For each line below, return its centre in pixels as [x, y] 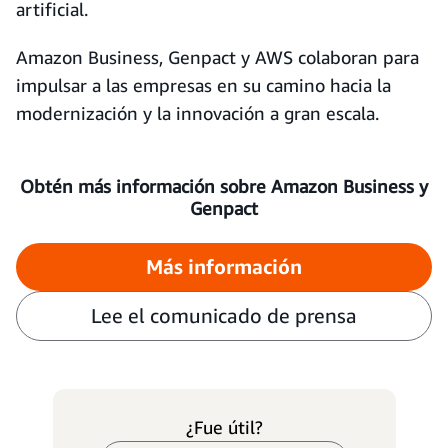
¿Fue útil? [224, 427]
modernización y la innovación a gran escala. [197, 113]
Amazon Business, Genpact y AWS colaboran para [217, 57]
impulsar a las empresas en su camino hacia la [203, 85]
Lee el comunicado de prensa [224, 315]
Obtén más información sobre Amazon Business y [224, 186]
